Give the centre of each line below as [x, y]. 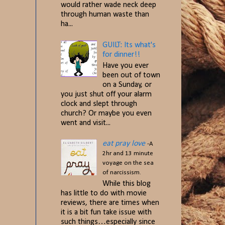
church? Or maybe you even [106, 113]
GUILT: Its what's [129, 45]
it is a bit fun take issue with [106, 212]
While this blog [127, 184]
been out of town [132, 75]
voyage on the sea [128, 163]
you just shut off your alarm [106, 94]
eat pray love [124, 144]
